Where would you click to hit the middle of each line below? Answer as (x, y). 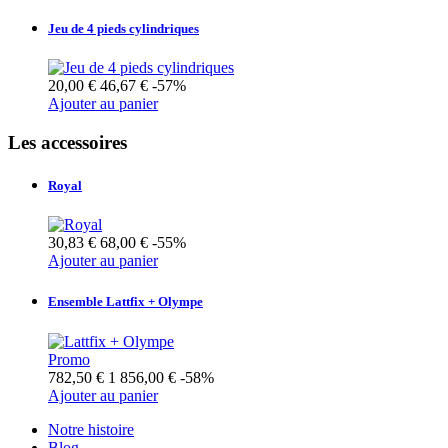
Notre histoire (91, 429)
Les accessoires (67, 142)
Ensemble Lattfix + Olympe (125, 302)
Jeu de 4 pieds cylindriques (123, 29)
